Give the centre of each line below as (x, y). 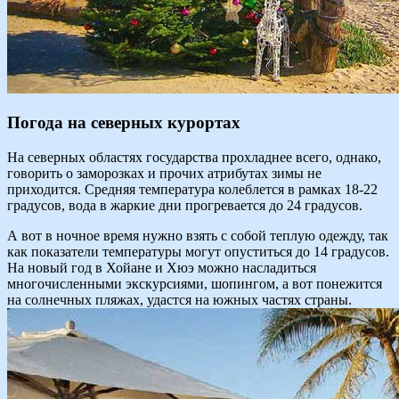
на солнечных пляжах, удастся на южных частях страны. (179, 299)
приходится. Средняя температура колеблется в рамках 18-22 (192, 189)
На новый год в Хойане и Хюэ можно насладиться (162, 267)
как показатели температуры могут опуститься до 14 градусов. (198, 251)
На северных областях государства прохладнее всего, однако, (194, 157)
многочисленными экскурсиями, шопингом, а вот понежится (195, 283)
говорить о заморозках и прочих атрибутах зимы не (164, 173)
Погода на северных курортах (124, 123)
